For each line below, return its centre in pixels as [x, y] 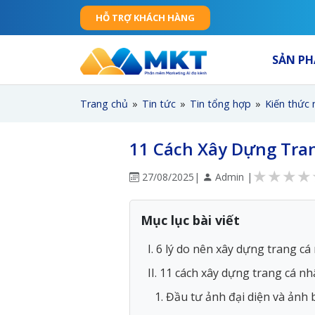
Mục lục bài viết [190, 220]
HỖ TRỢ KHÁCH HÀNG [145, 18]
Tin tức [159, 104]
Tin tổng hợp [220, 104]
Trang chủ [104, 104]
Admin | [232, 176]
